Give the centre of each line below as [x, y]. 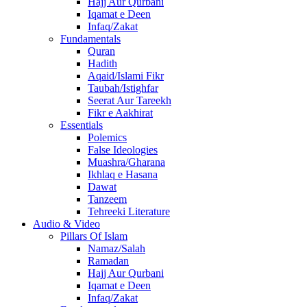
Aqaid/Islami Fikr [126, 76]
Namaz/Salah [116, 248]
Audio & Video [66, 224]
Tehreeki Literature [129, 211]
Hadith [102, 63]
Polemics [107, 137]
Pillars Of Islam [94, 236]
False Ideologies [123, 150]
